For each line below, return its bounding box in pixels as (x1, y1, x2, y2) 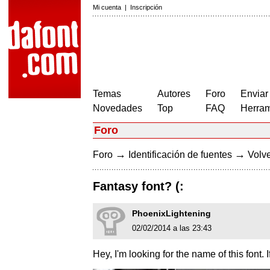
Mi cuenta (93, 4, 121, 11)
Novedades (93, 103, 142, 113)
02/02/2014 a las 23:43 (132, 224, 212, 233)
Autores (157, 89, 190, 99)
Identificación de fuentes (128, 149, 232, 160)
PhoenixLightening (132, 209, 211, 219)
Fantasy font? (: (93, 180, 184, 193)
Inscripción (130, 4, 162, 11)
